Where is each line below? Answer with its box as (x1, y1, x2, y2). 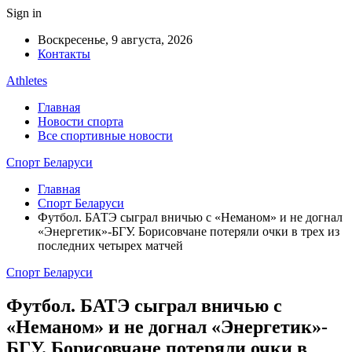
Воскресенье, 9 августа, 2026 (38, 33, 192, 46)
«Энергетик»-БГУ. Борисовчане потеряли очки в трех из (38, 225, 339, 238)
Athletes (6, 74, 47, 87)
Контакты (38, 47, 90, 60)
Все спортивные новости (38, 129, 173, 142)
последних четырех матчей (38, 239, 192, 252)
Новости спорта (38, 115, 123, 128)
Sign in (6, 6, 42, 20)
